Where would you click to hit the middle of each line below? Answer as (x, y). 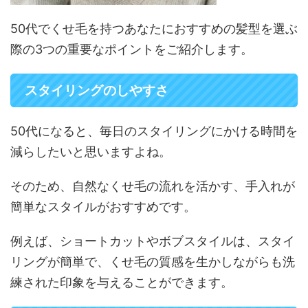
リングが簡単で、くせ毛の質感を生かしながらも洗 (153, 262)
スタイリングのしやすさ (97, 91)
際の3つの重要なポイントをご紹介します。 (132, 49)
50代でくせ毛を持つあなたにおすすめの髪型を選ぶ (154, 29)
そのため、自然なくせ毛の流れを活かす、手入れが (153, 186)
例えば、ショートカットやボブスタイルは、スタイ (153, 241)
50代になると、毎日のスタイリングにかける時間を (154, 131)
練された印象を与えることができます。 (122, 283)
